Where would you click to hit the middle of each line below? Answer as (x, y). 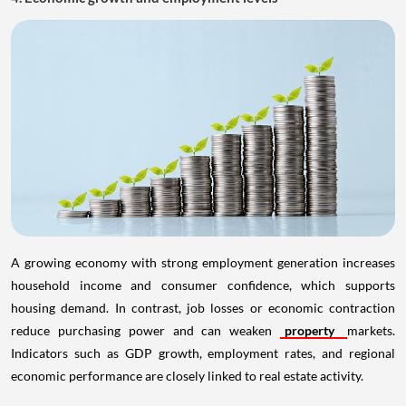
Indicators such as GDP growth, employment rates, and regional (203, 353)
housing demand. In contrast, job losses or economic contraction (203, 307)
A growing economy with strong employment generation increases (203, 262)
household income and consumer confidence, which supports (203, 285)
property (314, 330)
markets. (372, 330)
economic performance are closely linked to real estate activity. (187, 375)
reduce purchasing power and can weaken (146, 330)
